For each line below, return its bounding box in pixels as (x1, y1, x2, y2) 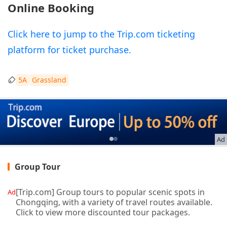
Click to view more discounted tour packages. (16, 206, 190, 218)
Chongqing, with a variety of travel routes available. (16, 196, 212, 208)
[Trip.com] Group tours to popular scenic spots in (16, 186, 205, 198)
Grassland (32, 75, 66, 85)
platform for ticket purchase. (8, 44, 131, 56)
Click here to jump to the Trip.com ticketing (8, 28, 195, 41)
